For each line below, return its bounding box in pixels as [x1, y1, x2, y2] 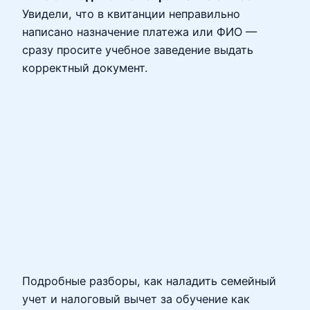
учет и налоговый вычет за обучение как [22, 292, 250, 307]
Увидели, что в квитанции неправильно [22, 6, 240, 21]
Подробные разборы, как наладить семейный [22, 274, 276, 289]
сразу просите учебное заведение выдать [22, 42, 253, 57]
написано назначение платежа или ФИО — [22, 24, 257, 39]
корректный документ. [22, 60, 147, 75]
